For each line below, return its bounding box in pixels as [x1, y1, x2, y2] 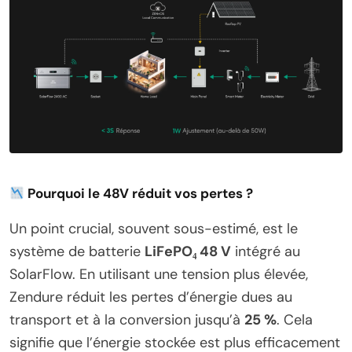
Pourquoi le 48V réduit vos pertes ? [27, 185, 254, 203]
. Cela [277, 310, 313, 330]
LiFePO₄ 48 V [145, 242, 231, 262]
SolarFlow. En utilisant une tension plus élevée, [9, 265, 308, 284]
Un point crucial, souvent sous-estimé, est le [9, 219, 298, 239]
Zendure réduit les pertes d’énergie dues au [9, 288, 292, 307]
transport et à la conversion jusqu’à [9, 310, 244, 330]
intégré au [231, 242, 300, 262]
